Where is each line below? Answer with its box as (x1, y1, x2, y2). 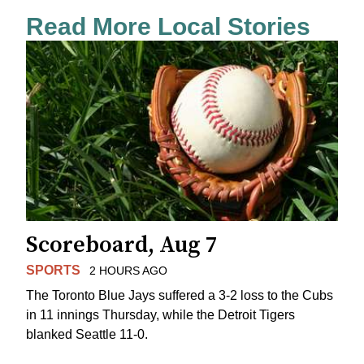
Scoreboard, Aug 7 (26, 231, 218, 260)
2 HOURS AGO (89, 264, 167, 278)
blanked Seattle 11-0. (26, 327, 148, 341)
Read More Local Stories (26, 13, 310, 41)
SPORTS (26, 263, 80, 278)
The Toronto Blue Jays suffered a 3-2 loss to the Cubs (26, 288, 333, 302)
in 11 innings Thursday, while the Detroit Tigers (26, 307, 295, 322)
